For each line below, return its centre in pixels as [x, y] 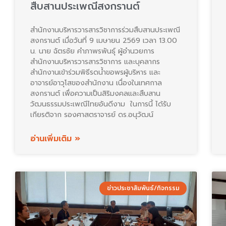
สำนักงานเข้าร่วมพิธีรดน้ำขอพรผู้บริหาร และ [95, 73]
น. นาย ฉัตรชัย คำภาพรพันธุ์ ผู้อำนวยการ [92, 51]
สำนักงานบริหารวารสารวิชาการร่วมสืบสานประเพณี [105, 30]
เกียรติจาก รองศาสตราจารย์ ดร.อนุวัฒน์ [92, 115]
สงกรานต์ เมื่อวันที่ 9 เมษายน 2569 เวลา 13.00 [104, 41]
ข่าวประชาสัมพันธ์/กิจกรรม [143, 188]
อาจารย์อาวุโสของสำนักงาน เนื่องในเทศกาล [96, 83]
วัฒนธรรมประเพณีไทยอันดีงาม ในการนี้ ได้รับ [101, 104]
